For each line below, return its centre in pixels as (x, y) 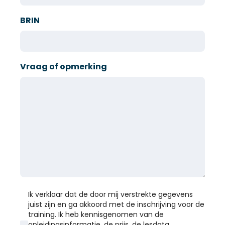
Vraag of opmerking (64, 67)
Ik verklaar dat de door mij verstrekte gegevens (110, 195)
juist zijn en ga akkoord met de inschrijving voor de (116, 205)
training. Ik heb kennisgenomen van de (96, 215)
